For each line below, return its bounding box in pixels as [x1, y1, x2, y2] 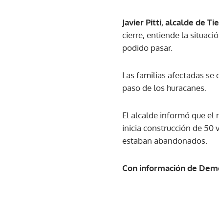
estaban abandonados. [122, 135, 207, 146]
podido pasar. [122, 43, 173, 53]
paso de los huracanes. [122, 83, 206, 93]
